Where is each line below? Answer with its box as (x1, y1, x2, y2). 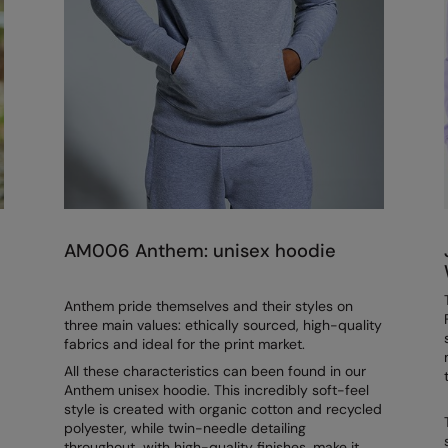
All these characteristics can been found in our (63, 362, 366, 381)
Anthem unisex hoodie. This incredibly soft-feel (63, 381, 369, 400)
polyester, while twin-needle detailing (63, 419, 306, 438)
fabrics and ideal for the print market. (63, 335, 305, 354)
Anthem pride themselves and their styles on (63, 297, 353, 316)
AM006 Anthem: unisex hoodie (63, 239, 336, 264)
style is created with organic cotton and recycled (63, 400, 382, 419)
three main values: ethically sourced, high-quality (63, 316, 382, 335)
